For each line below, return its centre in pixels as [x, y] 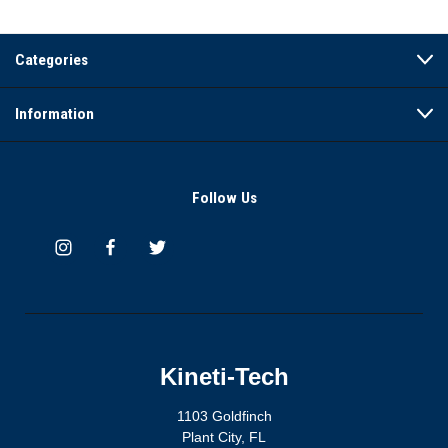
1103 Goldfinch [224, 415]
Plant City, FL [224, 436]
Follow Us [224, 197]
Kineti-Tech [224, 376]
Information [54, 113]
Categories [51, 59]
